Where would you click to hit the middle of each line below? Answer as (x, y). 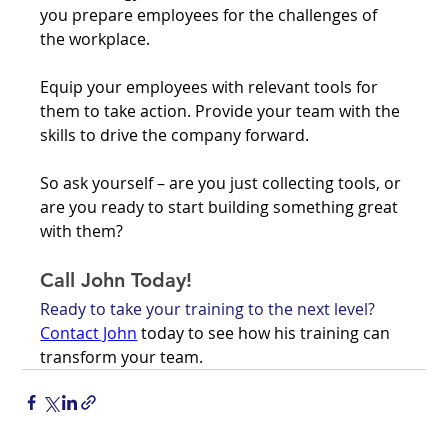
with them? (82, 230)
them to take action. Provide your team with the (222, 110)
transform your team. (124, 356)
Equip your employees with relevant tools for (211, 86)
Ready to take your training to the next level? (210, 308)
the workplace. (97, 38)
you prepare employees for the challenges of (211, 14)
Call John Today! (116, 279)
